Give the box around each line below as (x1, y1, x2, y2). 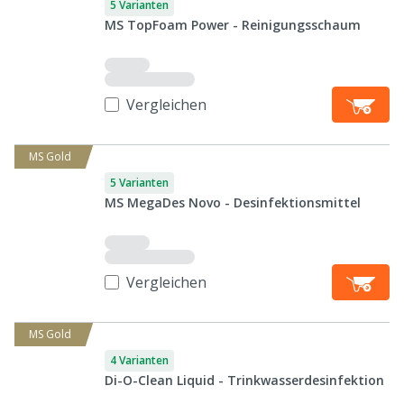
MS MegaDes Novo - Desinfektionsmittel (105, 194, 361, 211)
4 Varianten (110, 353, 169, 368)
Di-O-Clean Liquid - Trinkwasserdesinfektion (105, 372, 384, 389)
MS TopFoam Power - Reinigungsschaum (105, 16, 361, 33)
